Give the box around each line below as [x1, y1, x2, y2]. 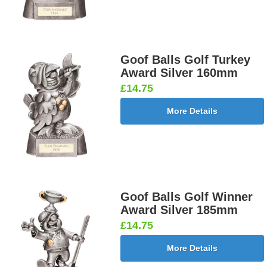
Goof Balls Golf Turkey [120, 53, 251, 67]
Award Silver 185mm [120, 203, 238, 217]
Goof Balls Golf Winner [120, 190, 253, 204]
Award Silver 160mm [120, 66, 238, 80]
